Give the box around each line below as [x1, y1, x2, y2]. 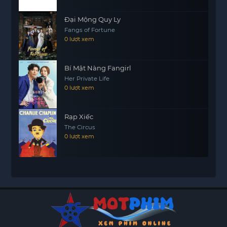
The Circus [64, 124, 96, 131]
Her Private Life [64, 75, 110, 82]
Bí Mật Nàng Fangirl [64, 64, 132, 72]
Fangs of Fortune [64, 26, 116, 33]
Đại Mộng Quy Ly [64, 15, 121, 23]
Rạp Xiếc [64, 112, 94, 121]
